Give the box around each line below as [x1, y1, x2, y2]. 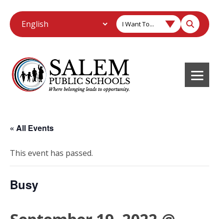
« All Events [10, 122, 54, 133]
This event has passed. [10, 147, 93, 158]
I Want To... [122, 20, 154, 28]
